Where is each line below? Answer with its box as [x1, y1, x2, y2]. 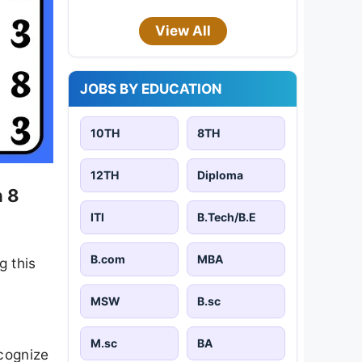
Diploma [197, 167, 243, 182]
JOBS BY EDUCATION [80, 80, 222, 97]
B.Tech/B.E [197, 209, 256, 224]
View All [154, 22, 211, 39]
